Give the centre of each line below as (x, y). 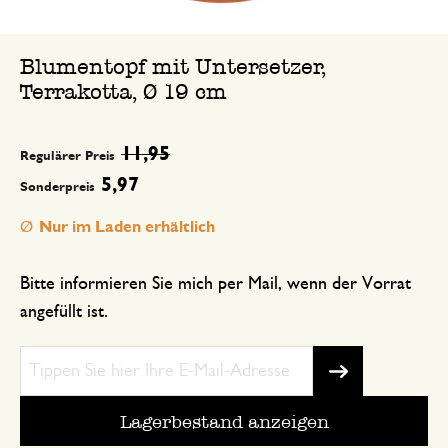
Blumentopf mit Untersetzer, (173, 67)
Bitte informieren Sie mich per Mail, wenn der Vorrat (215, 284)
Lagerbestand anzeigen (224, 421)
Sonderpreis (57, 188)
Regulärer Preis (67, 157)
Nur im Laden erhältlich (127, 227)
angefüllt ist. (64, 312)
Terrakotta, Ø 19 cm (123, 92)
